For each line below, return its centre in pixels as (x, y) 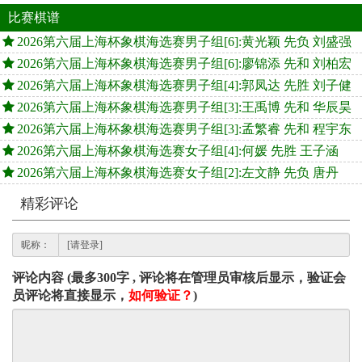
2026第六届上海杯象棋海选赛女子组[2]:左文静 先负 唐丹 (178, 173)
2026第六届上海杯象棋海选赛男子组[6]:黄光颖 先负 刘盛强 (184, 42)
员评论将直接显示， (70, 296)
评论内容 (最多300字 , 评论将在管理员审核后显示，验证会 (179, 278)
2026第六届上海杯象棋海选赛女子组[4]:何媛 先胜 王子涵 (178, 151)
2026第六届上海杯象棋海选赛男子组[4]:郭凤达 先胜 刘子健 (184, 86)
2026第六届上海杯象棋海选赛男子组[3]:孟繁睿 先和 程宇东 (184, 129)
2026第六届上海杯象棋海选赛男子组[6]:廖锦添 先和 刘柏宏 (184, 64)
